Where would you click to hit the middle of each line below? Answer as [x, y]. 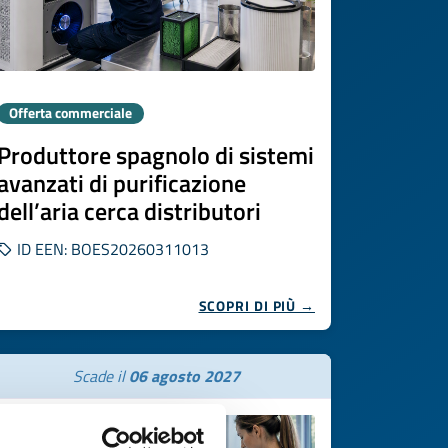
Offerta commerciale [70, 113]
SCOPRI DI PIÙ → [256, 305]
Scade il [100, 376]
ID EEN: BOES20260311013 [111, 249]
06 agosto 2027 [184, 376]
